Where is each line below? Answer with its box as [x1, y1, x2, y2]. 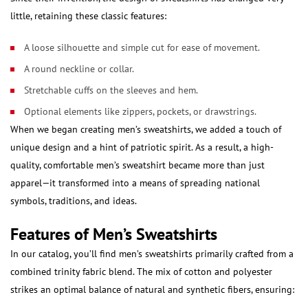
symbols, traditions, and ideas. [10, 195, 137, 207]
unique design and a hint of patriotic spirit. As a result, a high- [10, 141, 274, 153]
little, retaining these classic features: [10, 10, 166, 22]
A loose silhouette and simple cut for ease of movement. [24, 41, 260, 54]
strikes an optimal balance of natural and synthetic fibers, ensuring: [10, 283, 294, 296]
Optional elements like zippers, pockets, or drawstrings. [24, 105, 256, 118]
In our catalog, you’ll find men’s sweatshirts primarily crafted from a [10, 247, 294, 260]
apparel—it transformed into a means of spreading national [10, 177, 260, 189]
